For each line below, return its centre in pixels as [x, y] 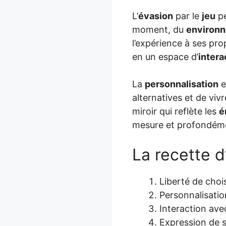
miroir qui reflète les [176, 111]
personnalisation [182, 84]
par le [187, 16]
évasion [156, 16]
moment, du [159, 29]
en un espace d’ [165, 56]
